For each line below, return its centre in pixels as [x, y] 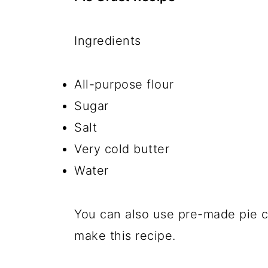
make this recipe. [125, 236]
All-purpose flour [124, 84]
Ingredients [108, 41]
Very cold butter [122, 149]
